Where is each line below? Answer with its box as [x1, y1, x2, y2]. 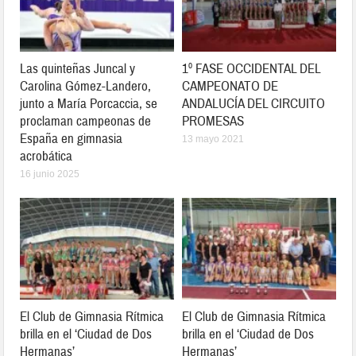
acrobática [20, 148, 73, 165]
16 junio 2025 [20, 168, 80, 180]
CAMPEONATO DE [182, 78, 278, 95]
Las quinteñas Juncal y [20, 60, 136, 78]
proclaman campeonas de [20, 113, 152, 130]
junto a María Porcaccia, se [20, 95, 158, 113]
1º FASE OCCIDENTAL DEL [182, 60, 320, 78]
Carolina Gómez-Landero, [20, 78, 152, 95]
